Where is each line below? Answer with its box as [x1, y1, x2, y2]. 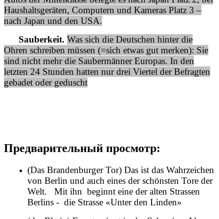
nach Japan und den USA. [4, 15, 102, 26]
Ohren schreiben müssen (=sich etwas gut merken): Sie [4, 44, 208, 55]
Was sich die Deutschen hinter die [67, 34, 193, 44]
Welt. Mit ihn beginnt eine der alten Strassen [27, 186, 200, 197]
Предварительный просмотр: [4, 141, 160, 154]
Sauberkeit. [4, 34, 65, 44]
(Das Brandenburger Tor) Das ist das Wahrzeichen [27, 164, 214, 175]
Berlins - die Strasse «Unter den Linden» [27, 197, 182, 207]
